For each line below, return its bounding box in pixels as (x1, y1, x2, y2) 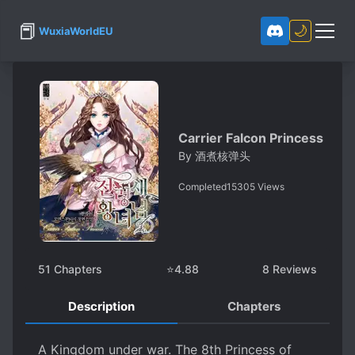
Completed (178, 181, 227, 193)
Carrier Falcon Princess (178, 130, 323, 146)
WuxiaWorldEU (39, 25, 113, 37)
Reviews (269, 262, 317, 276)
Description (68, 299, 135, 314)
